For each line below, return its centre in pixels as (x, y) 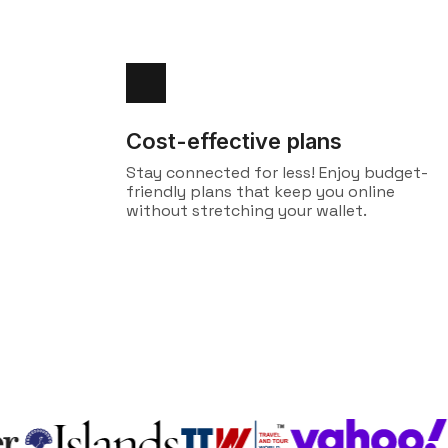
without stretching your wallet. (246, 210)
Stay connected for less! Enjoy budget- (277, 172)
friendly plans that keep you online (260, 191)
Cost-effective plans (234, 141)
